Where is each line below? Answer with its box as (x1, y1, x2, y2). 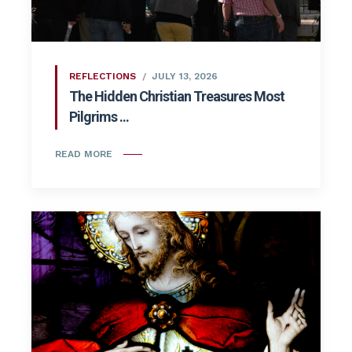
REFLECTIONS (69, 71, 136, 82)
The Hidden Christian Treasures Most (69, 88, 284, 105)
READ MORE (55, 148, 112, 160)
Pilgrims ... (69, 108, 129, 126)
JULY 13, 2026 (152, 71, 218, 82)
